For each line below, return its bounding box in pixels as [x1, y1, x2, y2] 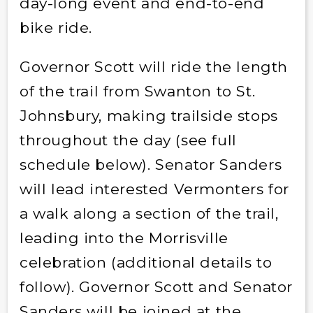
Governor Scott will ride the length [19, 57, 288, 75]
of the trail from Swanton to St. [19, 82, 256, 100]
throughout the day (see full [19, 131, 237, 149]
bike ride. [19, 18, 92, 36]
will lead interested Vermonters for [19, 180, 289, 198]
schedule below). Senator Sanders [19, 155, 282, 173]
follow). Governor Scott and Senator [19, 277, 293, 296]
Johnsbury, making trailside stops [19, 106, 278, 124]
